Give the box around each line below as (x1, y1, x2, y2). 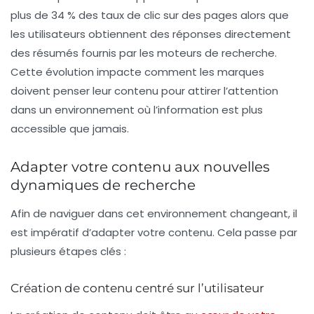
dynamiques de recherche (11, 177, 196, 194)
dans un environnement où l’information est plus (11, 102, 263, 118)
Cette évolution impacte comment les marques (11, 64, 264, 80)
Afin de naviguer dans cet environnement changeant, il (11, 206, 297, 221)
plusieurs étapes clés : (11, 244, 126, 259)
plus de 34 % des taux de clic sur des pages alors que (11, 8, 289, 23)
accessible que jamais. (11, 121, 129, 137)
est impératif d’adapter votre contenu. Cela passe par (11, 225, 297, 240)
